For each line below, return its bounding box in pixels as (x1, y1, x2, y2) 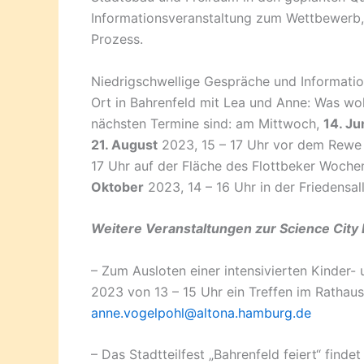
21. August (91, 136, 158, 153)
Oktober (91, 178, 144, 195)
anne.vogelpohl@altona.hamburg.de (91, 304, 311, 321)
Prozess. (91, 31, 143, 48)
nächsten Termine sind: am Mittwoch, (91, 115, 323, 132)
